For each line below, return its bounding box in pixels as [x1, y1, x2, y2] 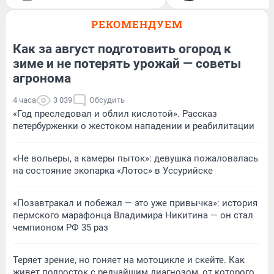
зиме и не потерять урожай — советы [13, 56, 241, 72]
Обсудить [89, 95, 125, 105]
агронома [13, 71, 71, 86]
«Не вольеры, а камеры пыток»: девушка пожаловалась [13, 153, 258, 165]
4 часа [13, 95, 36, 105]
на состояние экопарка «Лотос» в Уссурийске [13, 165, 213, 177]
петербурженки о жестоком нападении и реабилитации [13, 120, 254, 132]
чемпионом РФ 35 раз [13, 222, 108, 234]
